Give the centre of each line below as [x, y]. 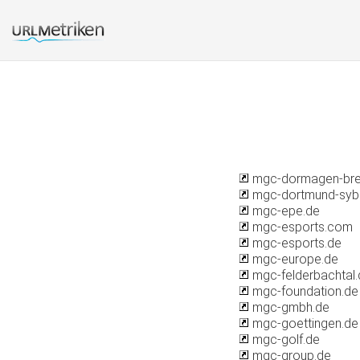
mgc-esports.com [301, 227]
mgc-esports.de [295, 243]
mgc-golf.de [284, 340]
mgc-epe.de [284, 211]
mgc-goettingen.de [304, 323]
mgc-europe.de [294, 259]
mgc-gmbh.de [289, 307]
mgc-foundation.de [304, 291]
